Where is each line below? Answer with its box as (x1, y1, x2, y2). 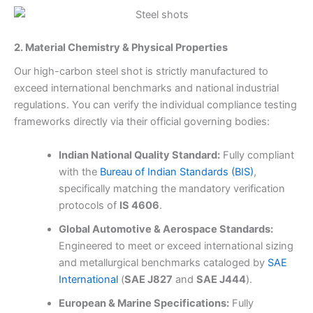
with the (58, 165, 100, 178)
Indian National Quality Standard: (58, 148, 220, 161)
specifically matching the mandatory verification (58, 182, 285, 195)
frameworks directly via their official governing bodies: (14, 115, 270, 129)
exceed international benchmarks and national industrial (14, 82, 279, 95)
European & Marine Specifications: (58, 296, 229, 310)
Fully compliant (219, 148, 294, 161)
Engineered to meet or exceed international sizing (58, 239, 293, 252)
